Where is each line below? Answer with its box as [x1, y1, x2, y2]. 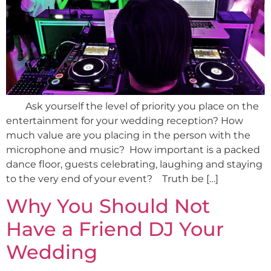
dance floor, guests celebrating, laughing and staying [6, 158, 263, 170]
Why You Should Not [6, 194, 210, 218]
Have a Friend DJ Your [6, 217, 224, 241]
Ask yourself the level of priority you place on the [6, 100, 259, 112]
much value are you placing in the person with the [6, 129, 250, 141]
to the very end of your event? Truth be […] [6, 172, 218, 184]
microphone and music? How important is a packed [6, 143, 260, 155]
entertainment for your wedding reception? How [6, 114, 243, 126]
